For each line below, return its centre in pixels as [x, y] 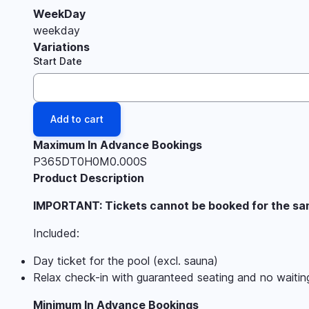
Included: [56, 233]
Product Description [89, 178]
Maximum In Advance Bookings [118, 144]
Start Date [58, 61]
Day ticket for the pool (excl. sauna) [126, 260]
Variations [61, 47]
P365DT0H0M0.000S [90, 161]
